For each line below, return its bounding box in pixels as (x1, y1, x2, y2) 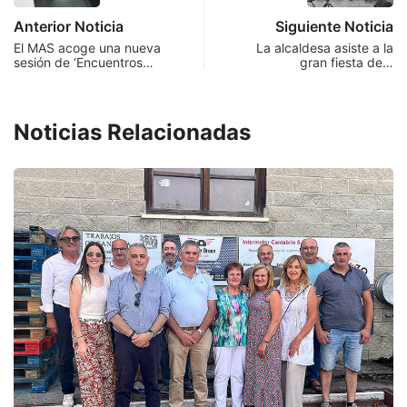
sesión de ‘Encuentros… (14, 54, 154, 70)
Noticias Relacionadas (14, 118, 251, 145)
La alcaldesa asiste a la (256, 39, 393, 55)
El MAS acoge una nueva (14, 39, 161, 55)
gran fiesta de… (300, 54, 393, 70)
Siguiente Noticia (275, 16, 393, 35)
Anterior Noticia (14, 16, 124, 35)
